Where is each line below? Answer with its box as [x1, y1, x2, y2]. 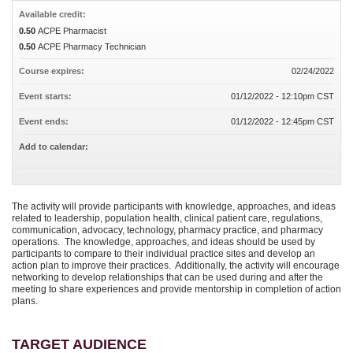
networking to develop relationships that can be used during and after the [12, 272, 323, 283]
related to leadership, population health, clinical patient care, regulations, [12, 213, 322, 224]
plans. [12, 295, 38, 307]
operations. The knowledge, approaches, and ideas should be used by [12, 236, 315, 247]
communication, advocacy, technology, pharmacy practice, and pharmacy [12, 225, 323, 236]
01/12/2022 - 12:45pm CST [231, 117, 334, 126]
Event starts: [19, 91, 74, 101]
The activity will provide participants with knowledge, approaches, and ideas [12, 201, 336, 212]
